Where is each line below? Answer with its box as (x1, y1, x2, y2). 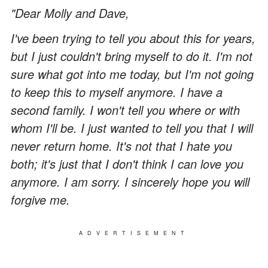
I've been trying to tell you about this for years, (11, 29, 255, 47)
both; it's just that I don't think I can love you (11, 154, 243, 172)
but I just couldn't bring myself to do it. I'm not (11, 47, 252, 65)
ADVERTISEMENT (79, 229, 189, 237)
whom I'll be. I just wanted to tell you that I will (11, 118, 253, 136)
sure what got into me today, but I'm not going (11, 65, 254, 83)
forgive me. (11, 190, 70, 208)
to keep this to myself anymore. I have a (11, 83, 223, 100)
